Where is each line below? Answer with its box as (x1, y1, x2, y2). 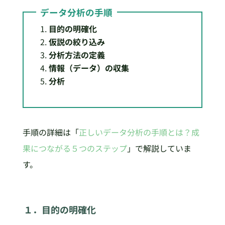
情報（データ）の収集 (48, 62, 129, 74)
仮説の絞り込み (48, 36, 105, 48)
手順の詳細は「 (22, 126, 79, 139)
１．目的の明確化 (24, 203, 96, 216)
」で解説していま (127, 142, 191, 155)
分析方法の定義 (48, 49, 105, 61)
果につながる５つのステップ (22, 142, 127, 155)
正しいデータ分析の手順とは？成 (78, 126, 199, 139)
